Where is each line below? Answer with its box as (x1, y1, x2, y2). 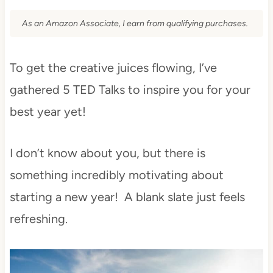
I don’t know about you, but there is (9, 145, 205, 160)
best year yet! (9, 104, 86, 119)
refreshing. (9, 211, 68, 226)
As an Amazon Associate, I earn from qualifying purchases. (21, 18, 248, 29)
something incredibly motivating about (9, 167, 224, 182)
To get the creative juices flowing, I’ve (9, 60, 217, 75)
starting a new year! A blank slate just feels (9, 189, 245, 204)
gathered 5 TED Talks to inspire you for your (9, 82, 250, 97)
